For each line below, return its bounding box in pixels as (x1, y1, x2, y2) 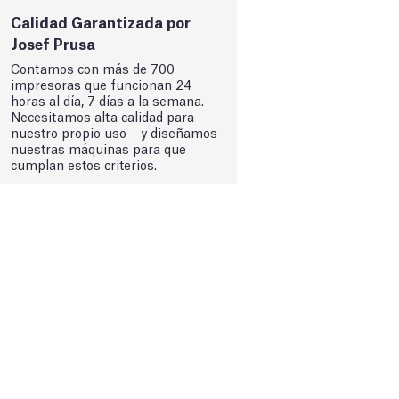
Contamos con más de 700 (11, 58, 175, 77)
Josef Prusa (11, 32, 96, 53)
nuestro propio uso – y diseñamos (11, 122, 218, 141)
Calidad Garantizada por (11, 11, 191, 32)
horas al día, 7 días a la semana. (11, 90, 205, 109)
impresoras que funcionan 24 (11, 74, 192, 93)
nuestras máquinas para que (11, 138, 187, 157)
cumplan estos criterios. (11, 154, 158, 173)
